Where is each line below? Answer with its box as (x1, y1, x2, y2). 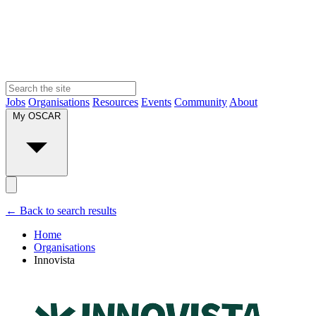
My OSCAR (13, 110, 61, 121)
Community (174, 95, 227, 108)
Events (141, 95, 171, 108)
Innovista (34, 253, 75, 266)
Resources (92, 95, 138, 108)
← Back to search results (6, 204, 116, 217)
